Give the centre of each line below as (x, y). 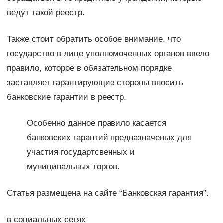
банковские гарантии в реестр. (66, 97)
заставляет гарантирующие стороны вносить (95, 83)
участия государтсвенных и (81, 152)
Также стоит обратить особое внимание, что (94, 39)
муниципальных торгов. (73, 167)
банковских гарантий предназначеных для (109, 138)
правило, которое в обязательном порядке (89, 68)
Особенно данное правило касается (96, 123)
